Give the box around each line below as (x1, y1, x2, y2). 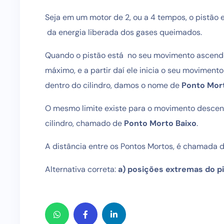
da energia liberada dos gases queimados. (45, 27, 202, 37)
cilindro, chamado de (45, 118, 124, 128)
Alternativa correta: (45, 164, 118, 174)
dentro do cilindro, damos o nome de (45, 80, 181, 90)
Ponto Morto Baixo (124, 118, 196, 128)
